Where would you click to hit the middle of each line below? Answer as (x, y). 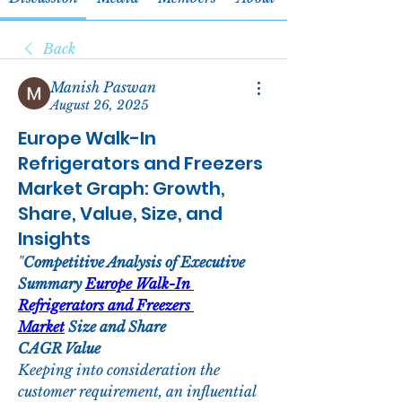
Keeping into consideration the (119, 370)
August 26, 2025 (100, 105)
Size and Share (115, 327)
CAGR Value (59, 349)
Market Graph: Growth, (122, 189)
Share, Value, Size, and (120, 214)
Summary (52, 284)
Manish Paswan (103, 87)
